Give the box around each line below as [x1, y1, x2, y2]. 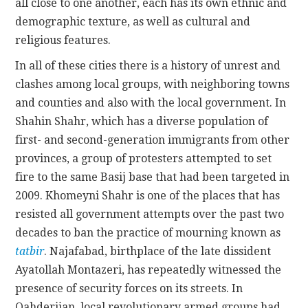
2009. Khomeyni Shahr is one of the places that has [15, 189, 280, 203]
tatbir [15, 245, 45, 258]
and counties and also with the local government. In [15, 96, 287, 110]
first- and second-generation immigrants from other [15, 133, 290, 147]
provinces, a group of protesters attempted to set [15, 152, 272, 166]
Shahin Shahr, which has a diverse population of [15, 115, 269, 129]
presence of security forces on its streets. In [15, 282, 243, 296]
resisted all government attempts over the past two [15, 208, 285, 221]
